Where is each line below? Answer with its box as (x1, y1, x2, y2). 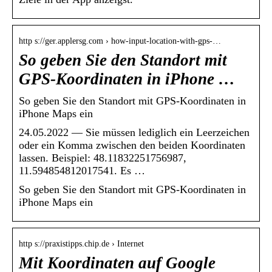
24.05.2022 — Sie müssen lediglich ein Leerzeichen (19, 126, 250, 139)
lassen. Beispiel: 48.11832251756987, (19, 152, 186, 165)
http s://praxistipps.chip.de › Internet (19, 239, 144, 249)
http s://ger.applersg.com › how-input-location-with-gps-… (19, 36, 221, 46)
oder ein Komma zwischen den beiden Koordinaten (19, 139, 245, 152)
